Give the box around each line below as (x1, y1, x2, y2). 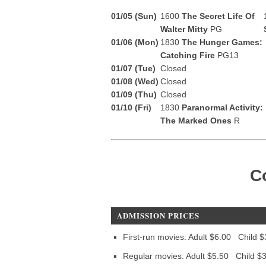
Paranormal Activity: (179, 103, 263, 112)
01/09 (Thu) (111, 90, 157, 99)
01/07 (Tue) (111, 64, 156, 73)
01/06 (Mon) (111, 37, 159, 47)
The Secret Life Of (182, 11, 255, 21)
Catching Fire (160, 50, 217, 60)
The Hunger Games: (182, 37, 262, 47)
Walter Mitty (160, 24, 208, 34)
